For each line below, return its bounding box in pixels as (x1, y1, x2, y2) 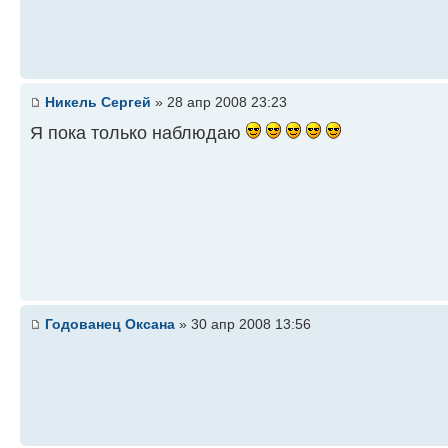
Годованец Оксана (45, 316, 175, 332)
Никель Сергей (45, 94, 151, 110)
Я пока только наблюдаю (30, 122, 246, 143)
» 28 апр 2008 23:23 (151, 94, 287, 110)
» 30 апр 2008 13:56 (175, 316, 311, 332)
